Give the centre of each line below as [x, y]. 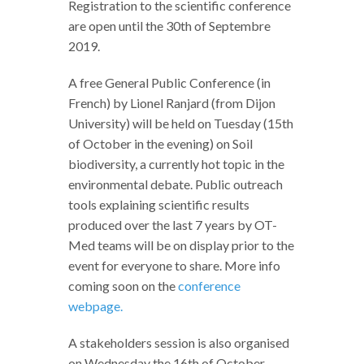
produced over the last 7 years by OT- [173, 225]
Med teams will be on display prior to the [181, 245]
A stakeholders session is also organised [179, 343]
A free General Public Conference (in [169, 83]
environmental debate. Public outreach [175, 184]
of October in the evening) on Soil [160, 144]
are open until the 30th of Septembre [169, 26]
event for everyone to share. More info [174, 266]
